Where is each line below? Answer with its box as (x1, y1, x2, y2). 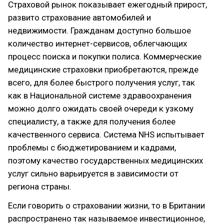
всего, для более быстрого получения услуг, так (8, 77, 195, 87)
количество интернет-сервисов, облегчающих (8, 38, 187, 48)
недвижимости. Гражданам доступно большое (8, 25, 191, 35)
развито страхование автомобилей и (8, 12, 151, 22)
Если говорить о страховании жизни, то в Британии (8, 200, 205, 210)
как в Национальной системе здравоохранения (8, 90, 191, 100)
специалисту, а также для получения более (8, 116, 175, 126)
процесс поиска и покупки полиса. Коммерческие (8, 51, 201, 61)
